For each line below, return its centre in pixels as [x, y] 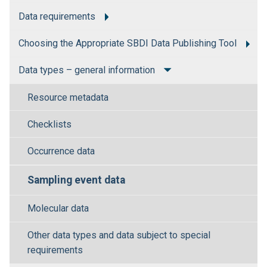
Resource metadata [68, 97]
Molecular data [58, 209]
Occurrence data [61, 151]
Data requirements [57, 17]
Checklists [49, 124]
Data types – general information [87, 70]
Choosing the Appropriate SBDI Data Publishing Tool [128, 44]
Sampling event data [76, 180]
